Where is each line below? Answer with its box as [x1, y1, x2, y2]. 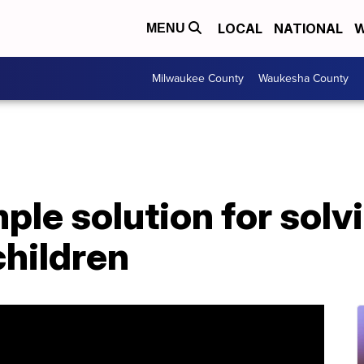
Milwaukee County [152, 70, 244, 87]
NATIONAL [274, 20, 343, 37]
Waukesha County [258, 70, 349, 87]
